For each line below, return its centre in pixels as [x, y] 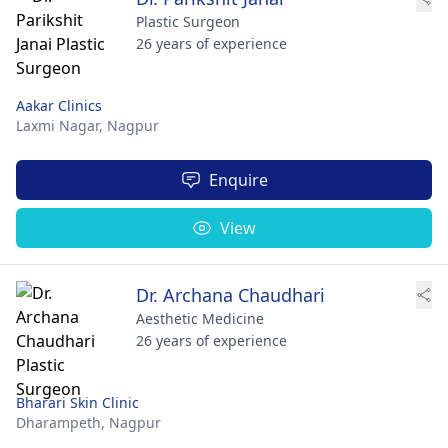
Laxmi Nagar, [61, 125]
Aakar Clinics [59, 105]
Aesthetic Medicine [200, 318]
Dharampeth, [62, 422]
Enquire [238, 179]
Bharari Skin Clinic [77, 402]
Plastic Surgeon [188, 21]
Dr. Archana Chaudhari [230, 294]
